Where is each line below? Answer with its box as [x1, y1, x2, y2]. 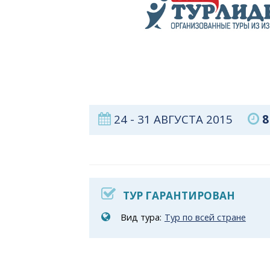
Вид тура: [120, 212, 162, 224]
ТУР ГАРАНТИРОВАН [122, 189, 235, 203]
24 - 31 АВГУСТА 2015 [110, 111, 248, 127]
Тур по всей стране [164, 212, 246, 224]
